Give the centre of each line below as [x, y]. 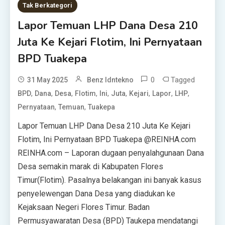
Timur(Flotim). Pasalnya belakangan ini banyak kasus [110, 180]
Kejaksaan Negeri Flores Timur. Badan [84, 207]
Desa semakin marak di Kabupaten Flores [91, 166]
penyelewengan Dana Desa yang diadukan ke [97, 193]
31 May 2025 [48, 80]
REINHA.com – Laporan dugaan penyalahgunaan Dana [111, 153]
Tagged [183, 80]
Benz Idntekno [110, 80]
